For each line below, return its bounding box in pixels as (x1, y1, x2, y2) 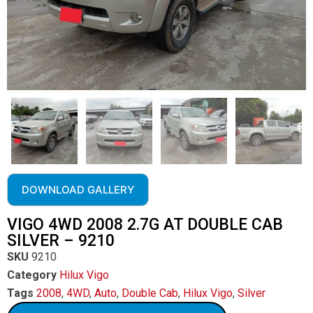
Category (7, 268, 57, 282)
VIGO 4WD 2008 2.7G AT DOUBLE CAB (7, 215, 283, 234)
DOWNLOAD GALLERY (22, 183, 134, 196)
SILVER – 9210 (7, 231, 115, 250)
